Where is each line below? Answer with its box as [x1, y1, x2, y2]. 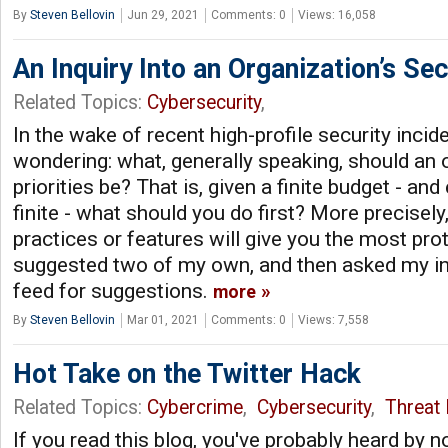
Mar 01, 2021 [127, 312, 199, 327]
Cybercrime [147, 395, 243, 419]
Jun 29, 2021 [127, 7, 199, 22]
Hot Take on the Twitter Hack [13, 357, 361, 390]
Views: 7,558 [298, 312, 369, 327]
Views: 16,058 [298, 7, 376, 22]
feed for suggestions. [13, 278, 213, 303]
